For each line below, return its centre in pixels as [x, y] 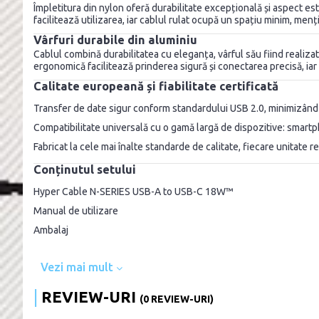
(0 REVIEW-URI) [177, 299]
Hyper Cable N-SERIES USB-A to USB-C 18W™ [134, 191]
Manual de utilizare [76, 210]
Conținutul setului [85, 169]
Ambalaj [51, 230]
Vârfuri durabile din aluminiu [115, 40]
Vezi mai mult [78, 267]
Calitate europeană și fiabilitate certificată [156, 86]
